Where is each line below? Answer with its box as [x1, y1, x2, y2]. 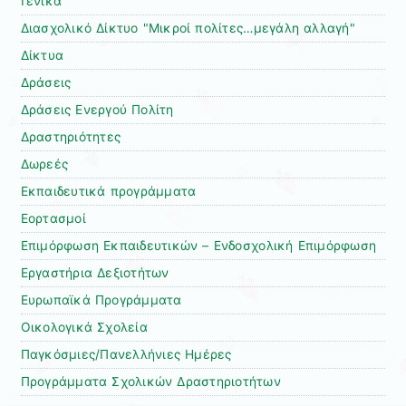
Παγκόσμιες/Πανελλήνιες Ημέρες [20, 347, 232, 362]
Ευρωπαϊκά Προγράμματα [20, 293, 182, 308]
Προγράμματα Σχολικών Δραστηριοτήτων [20, 374, 282, 390]
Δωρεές [20, 157, 69, 172]
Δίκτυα [20, 48, 64, 63]
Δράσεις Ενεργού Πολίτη [20, 102, 174, 118]
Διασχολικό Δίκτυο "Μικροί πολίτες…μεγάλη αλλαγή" [20, 21, 355, 36]
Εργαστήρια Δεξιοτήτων [20, 266, 169, 281]
